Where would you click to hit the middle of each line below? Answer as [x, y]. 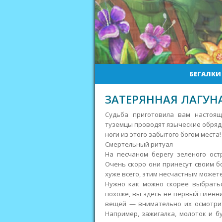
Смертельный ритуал [139, 144]
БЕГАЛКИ [205, 74]
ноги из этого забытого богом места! [163, 134]
